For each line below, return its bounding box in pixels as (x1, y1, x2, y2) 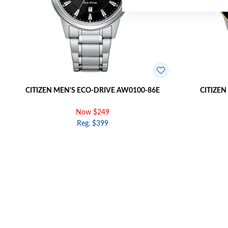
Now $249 (76, 109, 109, 117)
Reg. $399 (77, 120, 108, 128)
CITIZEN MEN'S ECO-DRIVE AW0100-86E (25, 87, 160, 95)
